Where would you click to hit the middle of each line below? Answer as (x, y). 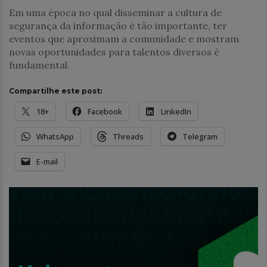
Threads (128, 136)
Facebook (105, 111)
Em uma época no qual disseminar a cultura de (115, 12)
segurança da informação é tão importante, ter (118, 25)
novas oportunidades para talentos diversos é (114, 52)
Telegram (200, 136)
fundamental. (39, 65)
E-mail (47, 161)
